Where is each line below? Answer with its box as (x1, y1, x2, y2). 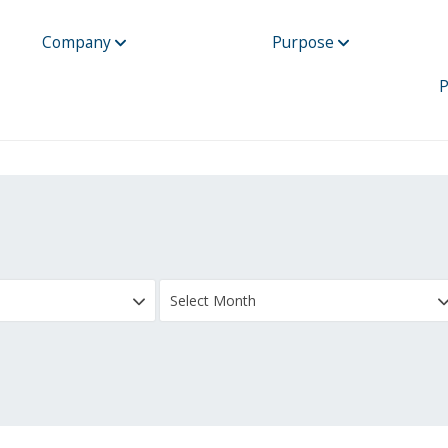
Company (41, 31, 115, 54)
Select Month (170, 291, 256, 311)
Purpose (271, 31, 338, 54)
